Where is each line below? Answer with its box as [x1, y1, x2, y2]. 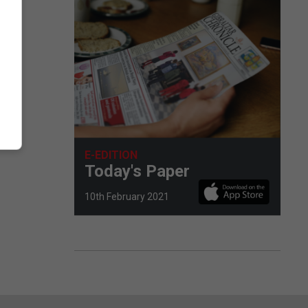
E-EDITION [85, 148, 137, 162]
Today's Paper [85, 161, 190, 181]
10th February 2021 [85, 190, 169, 202]
